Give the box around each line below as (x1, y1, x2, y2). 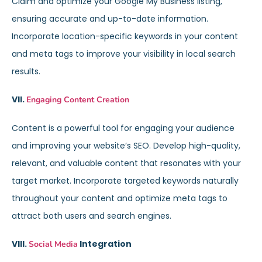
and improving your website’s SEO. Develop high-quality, (12, 140, 240, 151)
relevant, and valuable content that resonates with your (12, 157, 241, 169)
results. (12, 65, 40, 77)
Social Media (29, 239, 78, 250)
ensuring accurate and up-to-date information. (12, 13, 208, 25)
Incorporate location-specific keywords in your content (12, 30, 238, 42)
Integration (78, 238, 132, 250)
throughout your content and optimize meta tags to (12, 192, 227, 204)
